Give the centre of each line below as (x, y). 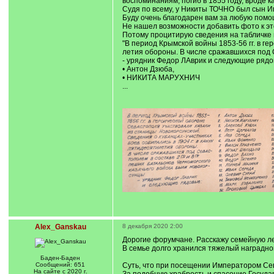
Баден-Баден (60, 258)
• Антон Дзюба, (148, 69)
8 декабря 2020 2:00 (152, 226)
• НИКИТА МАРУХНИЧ (161, 78)
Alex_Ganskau (60, 227)
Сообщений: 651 (60, 265)
